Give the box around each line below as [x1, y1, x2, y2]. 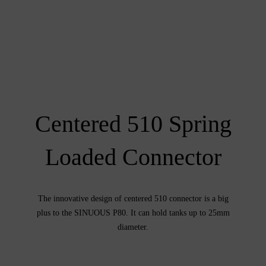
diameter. [118, 222, 148, 232]
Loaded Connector [45, 143, 221, 170]
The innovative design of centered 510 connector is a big [37, 194, 229, 203]
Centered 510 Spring [34, 110, 232, 137]
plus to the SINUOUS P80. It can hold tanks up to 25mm [36, 208, 230, 217]
